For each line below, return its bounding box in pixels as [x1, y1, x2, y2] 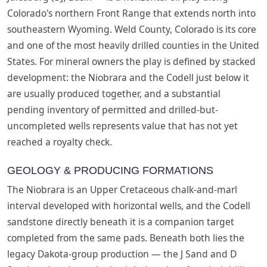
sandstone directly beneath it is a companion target [7, 215, 234, 228]
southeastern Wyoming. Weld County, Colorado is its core [7, 22, 256, 36]
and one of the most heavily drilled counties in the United [7, 38, 259, 52]
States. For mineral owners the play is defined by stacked [7, 54, 256, 68]
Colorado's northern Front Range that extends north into [7, 6, 256, 20]
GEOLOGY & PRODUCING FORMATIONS [7, 164, 213, 176]
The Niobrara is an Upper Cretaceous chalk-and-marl [7, 182, 237, 196]
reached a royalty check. [7, 135, 112, 148]
